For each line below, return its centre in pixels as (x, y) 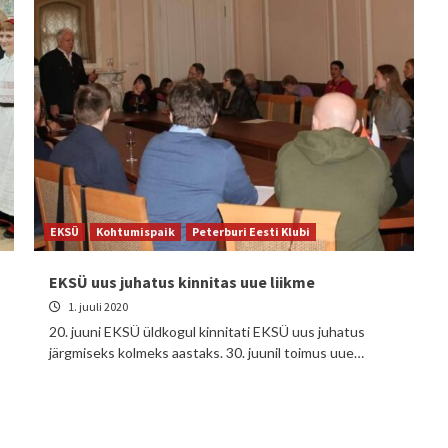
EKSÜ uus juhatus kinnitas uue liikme (182, 282)
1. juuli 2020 (97, 306)
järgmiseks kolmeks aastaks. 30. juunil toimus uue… (206, 352)
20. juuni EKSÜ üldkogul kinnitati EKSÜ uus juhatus (207, 331)
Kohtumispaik (135, 231)
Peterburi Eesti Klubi (251, 231)
